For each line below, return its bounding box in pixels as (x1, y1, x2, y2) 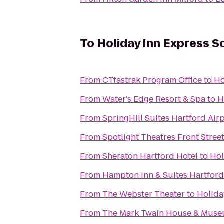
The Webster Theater (102, 188, 185, 200)
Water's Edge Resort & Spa (102, 93, 205, 105)
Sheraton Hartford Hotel (102, 150, 198, 162)
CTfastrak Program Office (102, 74, 202, 86)
